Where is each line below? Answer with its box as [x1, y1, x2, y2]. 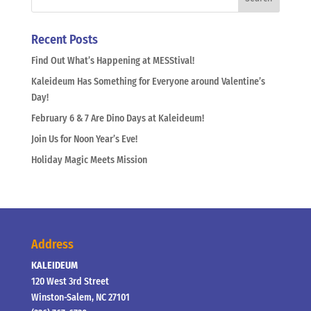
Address [31, 236, 74, 252]
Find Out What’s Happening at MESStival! [31, 54, 194, 67]
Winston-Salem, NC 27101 [31, 291, 130, 303]
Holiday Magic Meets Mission [31, 153, 147, 166]
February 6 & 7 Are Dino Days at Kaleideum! [31, 112, 204, 124]
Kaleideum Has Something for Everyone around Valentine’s [31, 75, 265, 87]
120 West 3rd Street [31, 275, 109, 287]
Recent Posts [31, 31, 98, 47]
